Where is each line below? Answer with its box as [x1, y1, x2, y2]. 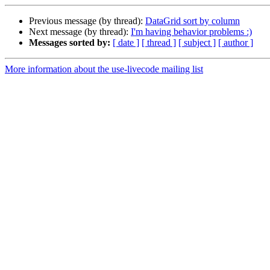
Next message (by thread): [29, 27, 131, 37]
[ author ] [218, 37, 253, 48]
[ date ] [113, 37, 139, 48]
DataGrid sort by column [145, 16, 240, 27]
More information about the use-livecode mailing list [5, 64, 203, 75]
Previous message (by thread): [29, 16, 145, 27]
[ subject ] [178, 37, 216, 48]
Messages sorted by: [29, 37, 110, 48]
